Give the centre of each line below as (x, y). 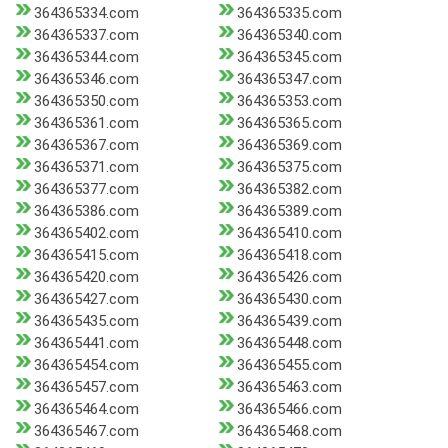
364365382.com (289, 189)
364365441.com (86, 343)
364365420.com (86, 277)
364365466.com (289, 409)
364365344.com (86, 57)
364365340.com (289, 35)
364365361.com (86, 123)
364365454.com (86, 365)
